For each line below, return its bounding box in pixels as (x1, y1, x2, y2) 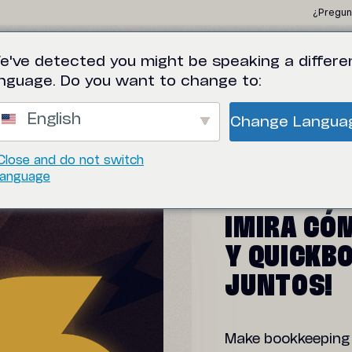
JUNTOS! (225, 273, 334, 300)
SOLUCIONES (184, 71, 258, 85)
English (22, 113, 81, 126)
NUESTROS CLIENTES (12, 71, 134, 85)
